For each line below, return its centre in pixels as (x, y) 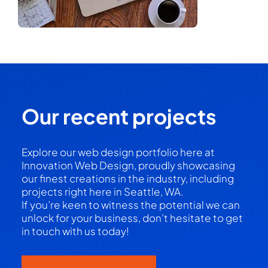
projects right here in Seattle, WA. (102, 191)
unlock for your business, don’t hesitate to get (132, 217)
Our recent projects (119, 116)
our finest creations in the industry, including (127, 178)
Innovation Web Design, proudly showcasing (128, 165)
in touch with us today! (75, 231)
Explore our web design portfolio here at (118, 152)
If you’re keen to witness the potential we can (130, 204)
